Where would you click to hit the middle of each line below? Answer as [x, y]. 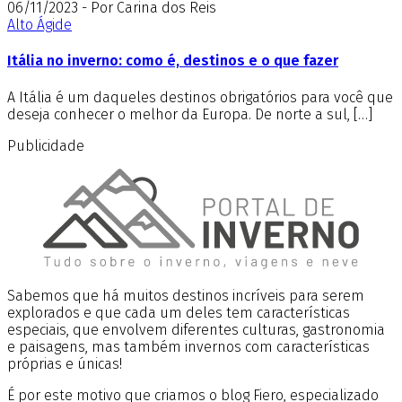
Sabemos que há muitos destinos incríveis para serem [186, 295]
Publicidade [46, 145]
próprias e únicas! [66, 363]
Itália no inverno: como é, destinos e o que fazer [173, 61]
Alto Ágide [39, 25]
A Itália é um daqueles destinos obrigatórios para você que [200, 97]
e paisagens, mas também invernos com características [188, 346]
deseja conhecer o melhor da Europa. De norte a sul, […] [190, 114]
